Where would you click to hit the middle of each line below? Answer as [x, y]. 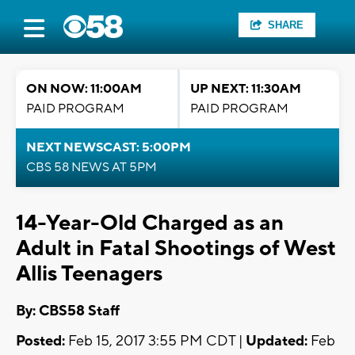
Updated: [277, 342]
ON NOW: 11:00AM [84, 89]
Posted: [40, 342]
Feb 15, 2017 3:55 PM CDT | [155, 342]
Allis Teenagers [89, 274]
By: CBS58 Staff [68, 311]
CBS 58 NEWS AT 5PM [92, 167]
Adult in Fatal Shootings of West [176, 248]
